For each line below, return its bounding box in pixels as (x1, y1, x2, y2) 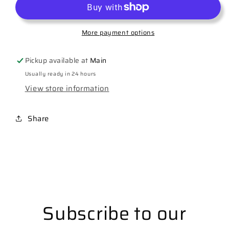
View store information (25, 82, 109, 94)
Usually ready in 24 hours (25, 69, 97, 78)
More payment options (81, 27, 155, 38)
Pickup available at (25, 55, 90, 66)
